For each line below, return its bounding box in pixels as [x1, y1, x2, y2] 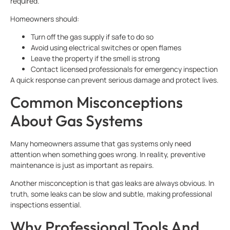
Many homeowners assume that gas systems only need [10, 138, 191, 148]
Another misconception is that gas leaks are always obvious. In [10, 178, 214, 188]
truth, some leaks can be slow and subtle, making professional [10, 189, 212, 199]
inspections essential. [10, 200, 82, 210]
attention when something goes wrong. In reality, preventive [10, 149, 205, 159]
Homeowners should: [10, 14, 79, 24]
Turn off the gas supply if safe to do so [31, 32, 154, 42]
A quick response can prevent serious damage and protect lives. [10, 75, 219, 85]
